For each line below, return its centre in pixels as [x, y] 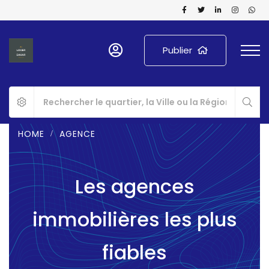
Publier [177, 50]
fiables [134, 252]
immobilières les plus [134, 219]
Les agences [134, 186]
